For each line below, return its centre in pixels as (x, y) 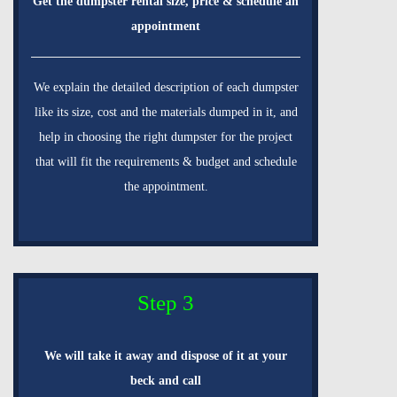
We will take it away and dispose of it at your (166, 355)
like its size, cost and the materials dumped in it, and (166, 112)
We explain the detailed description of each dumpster (166, 87)
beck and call (166, 380)
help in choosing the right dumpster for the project (166, 136)
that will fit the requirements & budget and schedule (166, 161)
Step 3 (166, 302)
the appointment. (166, 186)
